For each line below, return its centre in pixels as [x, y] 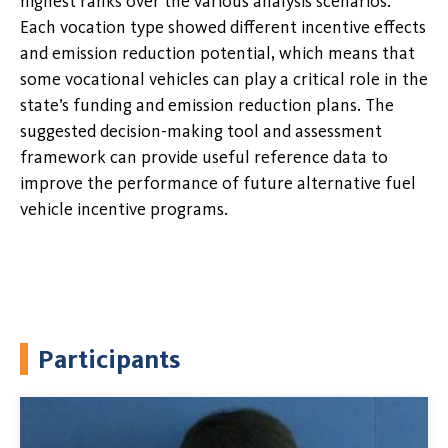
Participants [109, 358]
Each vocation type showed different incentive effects [223, 27]
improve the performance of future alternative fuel [218, 183]
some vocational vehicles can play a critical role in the [224, 79]
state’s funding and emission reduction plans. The [207, 105]
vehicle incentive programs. [124, 209]
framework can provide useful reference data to [204, 157]
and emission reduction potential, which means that [217, 53]
